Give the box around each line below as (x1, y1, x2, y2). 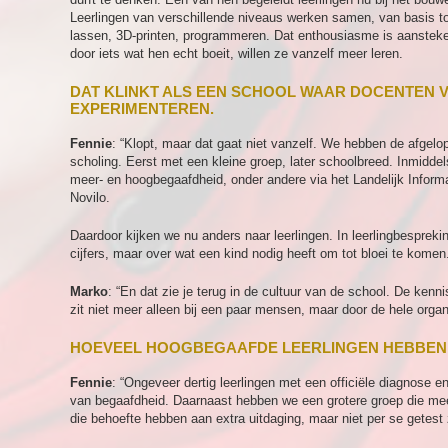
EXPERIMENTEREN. (70, 100, 214, 117)
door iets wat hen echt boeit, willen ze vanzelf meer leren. (70, 46, 403, 61)
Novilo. (70, 190, 110, 205)
